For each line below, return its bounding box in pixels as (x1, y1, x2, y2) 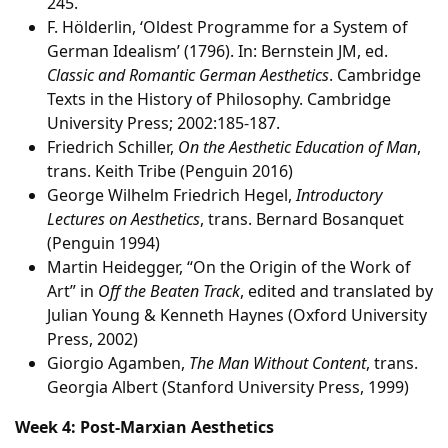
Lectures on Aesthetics (47, 208, 200, 230)
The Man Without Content (189, 352, 366, 374)
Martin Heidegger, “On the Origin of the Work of (47, 256, 411, 278)
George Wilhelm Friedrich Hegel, (47, 184, 296, 206)
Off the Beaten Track (98, 280, 240, 302)
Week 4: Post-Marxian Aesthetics (15, 416, 274, 438)
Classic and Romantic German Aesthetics (47, 64, 329, 86)
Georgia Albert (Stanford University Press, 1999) (47, 376, 409, 398)
